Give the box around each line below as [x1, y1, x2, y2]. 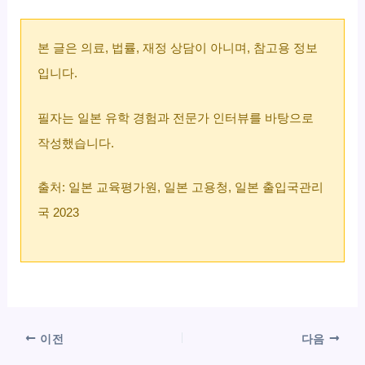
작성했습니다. [37, 136, 115, 150]
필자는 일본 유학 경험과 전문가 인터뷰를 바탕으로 [37, 111, 314, 125]
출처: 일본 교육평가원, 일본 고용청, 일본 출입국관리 [37, 181, 324, 195]
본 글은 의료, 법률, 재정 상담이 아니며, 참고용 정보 [37, 42, 319, 55]
